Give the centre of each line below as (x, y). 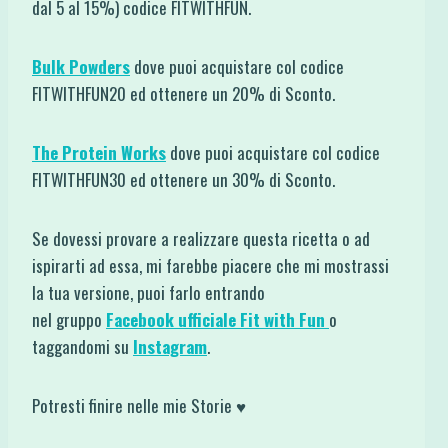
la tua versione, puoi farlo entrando (148, 293)
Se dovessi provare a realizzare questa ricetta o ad (201, 239)
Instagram (170, 347)
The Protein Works (99, 153)
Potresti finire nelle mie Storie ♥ (139, 406)
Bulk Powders (81, 67)
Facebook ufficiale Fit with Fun (217, 320)
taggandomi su (82, 347)
